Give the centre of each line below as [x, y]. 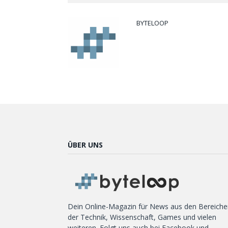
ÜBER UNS [85, 145]
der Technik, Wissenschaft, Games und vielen [142, 217]
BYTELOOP [152, 23]
